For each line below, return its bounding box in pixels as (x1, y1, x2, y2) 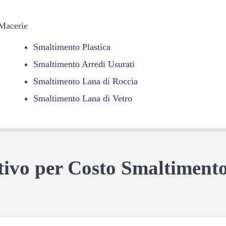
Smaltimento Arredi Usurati (33, 59, 135, 69)
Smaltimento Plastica (33, 41, 110, 52)
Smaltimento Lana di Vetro (33, 93, 132, 103)
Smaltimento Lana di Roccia (33, 76, 138, 86)
